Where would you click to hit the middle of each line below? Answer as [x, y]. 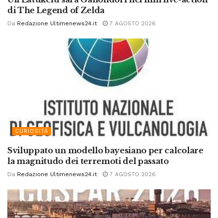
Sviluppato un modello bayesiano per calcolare [105, 151]
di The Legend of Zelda [56, 10]
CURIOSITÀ [32, 131]
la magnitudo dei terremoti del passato [88, 161]
